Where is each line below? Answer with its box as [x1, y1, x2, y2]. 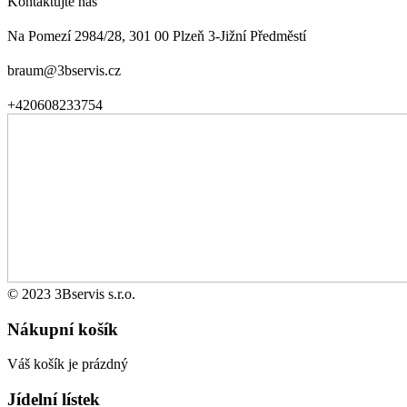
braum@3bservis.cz [7, 62, 121, 78]
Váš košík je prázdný [7, 356, 128, 372]
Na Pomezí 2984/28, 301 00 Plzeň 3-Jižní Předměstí [7, 27, 306, 44]
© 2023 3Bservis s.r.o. [7, 285, 135, 302]
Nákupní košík [7, 319, 118, 339]
